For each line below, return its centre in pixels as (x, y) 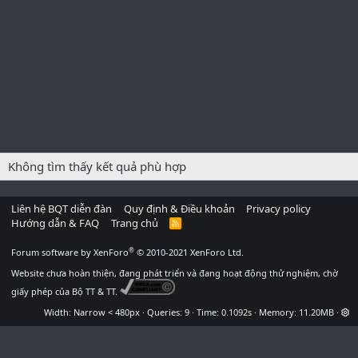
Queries (163, 312)
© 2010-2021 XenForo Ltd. (190, 252)
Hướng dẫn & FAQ (55, 223)
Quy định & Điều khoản (179, 209)
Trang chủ (134, 223)
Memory (276, 312)
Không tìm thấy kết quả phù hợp (97, 166)
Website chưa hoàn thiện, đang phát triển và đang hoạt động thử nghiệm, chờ (175, 273)
